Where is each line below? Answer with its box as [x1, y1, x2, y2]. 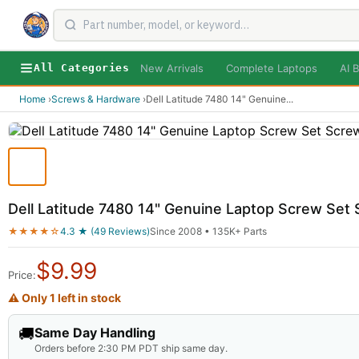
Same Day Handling [34, 324, 155, 341]
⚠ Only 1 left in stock [8, 290, 121, 305]
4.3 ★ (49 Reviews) [60, 224, 150, 237]
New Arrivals [140, 61, 204, 75]
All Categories [34, 62, 130, 74]
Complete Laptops [226, 61, 318, 75]
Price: [8, 268, 36, 281]
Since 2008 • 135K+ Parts [150, 224, 267, 237]
